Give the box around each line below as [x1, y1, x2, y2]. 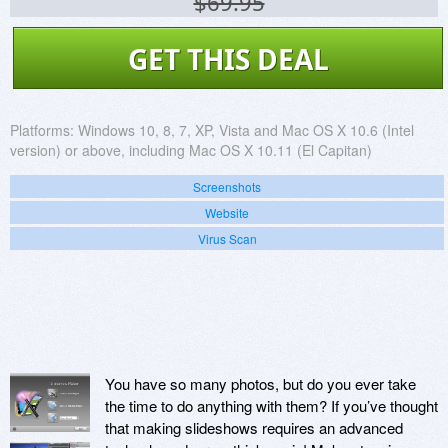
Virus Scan [197, 230, 257, 248]
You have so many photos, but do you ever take [105, 373, 416, 395]
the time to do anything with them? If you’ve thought [105, 395, 438, 417]
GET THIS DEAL [127, 40, 329, 79]
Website [205, 204, 249, 222]
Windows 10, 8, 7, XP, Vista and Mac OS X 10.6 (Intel [78, 120, 414, 141]
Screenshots [193, 178, 261, 196]
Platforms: [10, 120, 74, 141]
